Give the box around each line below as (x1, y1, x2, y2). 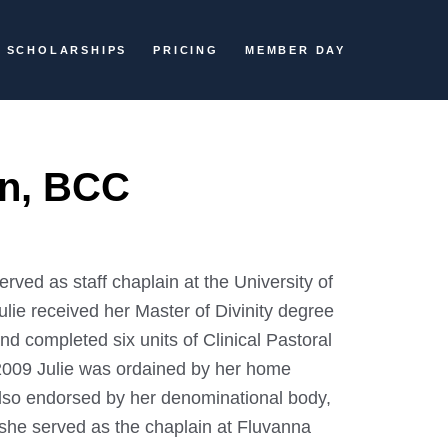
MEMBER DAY (244, 44, 346, 56)
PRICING (153, 44, 219, 56)
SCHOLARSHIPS (6, 44, 128, 56)
